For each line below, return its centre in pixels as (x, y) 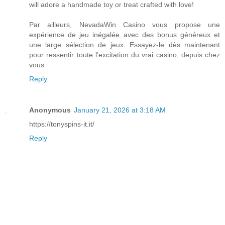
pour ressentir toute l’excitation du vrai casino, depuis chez (125, 55)
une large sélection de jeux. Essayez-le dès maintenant (125, 45)
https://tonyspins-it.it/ (62, 124)
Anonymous (50, 110)
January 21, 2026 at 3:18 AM (120, 110)
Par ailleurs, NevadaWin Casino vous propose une (125, 25)
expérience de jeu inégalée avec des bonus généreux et (125, 35)
